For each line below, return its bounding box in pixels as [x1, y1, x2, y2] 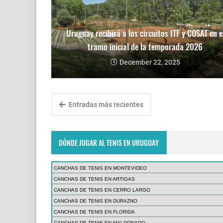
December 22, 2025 [119, 58, 180, 67]
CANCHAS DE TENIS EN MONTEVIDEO [54, 165, 147, 171]
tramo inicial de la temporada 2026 [88, 40, 203, 53]
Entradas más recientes [67, 101, 143, 109]
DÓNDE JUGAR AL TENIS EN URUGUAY [59, 137, 159, 148]
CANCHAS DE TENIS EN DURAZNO [54, 198, 137, 204]
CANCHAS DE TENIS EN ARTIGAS [54, 176, 135, 182]
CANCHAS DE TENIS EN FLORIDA [54, 209, 135, 215]
